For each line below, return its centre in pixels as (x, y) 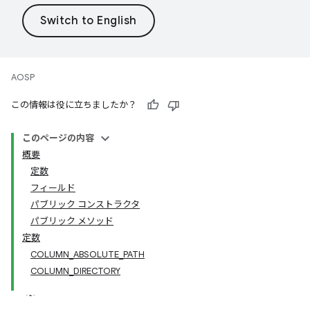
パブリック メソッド (72, 221)
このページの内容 (58, 138)
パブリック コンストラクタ (85, 204)
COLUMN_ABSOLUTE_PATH (88, 254)
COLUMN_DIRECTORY (75, 271)
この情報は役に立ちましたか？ (74, 105)
